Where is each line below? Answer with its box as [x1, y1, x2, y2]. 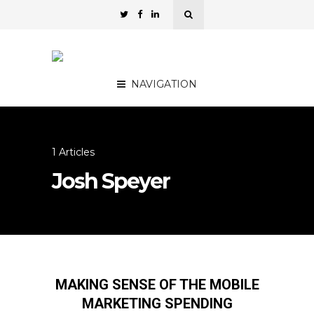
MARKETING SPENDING [81, 295, 233, 312]
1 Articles [52, 146, 95, 158]
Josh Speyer [52, 168, 170, 194]
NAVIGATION [131, 78, 197, 90]
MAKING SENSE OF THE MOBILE [55, 276, 259, 293]
